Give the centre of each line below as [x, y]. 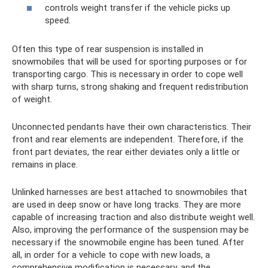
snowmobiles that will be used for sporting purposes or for [130, 62]
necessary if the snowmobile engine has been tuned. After [128, 242]
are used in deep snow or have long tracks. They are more [127, 205]
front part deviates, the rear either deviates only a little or [126, 152]
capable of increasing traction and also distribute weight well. [133, 217]
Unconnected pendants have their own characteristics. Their [132, 127]
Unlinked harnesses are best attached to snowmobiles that [130, 192]
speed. [58, 20]
